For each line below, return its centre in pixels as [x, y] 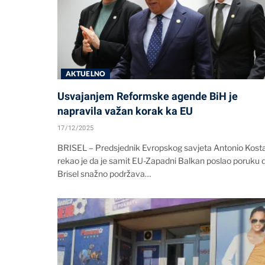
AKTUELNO [85, 74]
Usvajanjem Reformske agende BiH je [148, 96]
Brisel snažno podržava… [104, 174]
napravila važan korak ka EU [125, 111]
